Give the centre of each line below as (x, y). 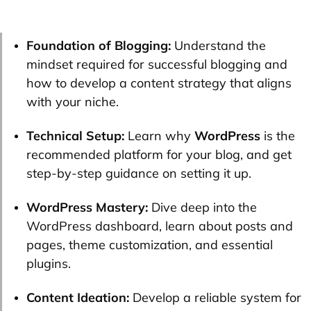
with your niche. (73, 102)
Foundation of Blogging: (99, 46)
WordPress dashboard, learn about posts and (160, 226)
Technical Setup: (75, 136)
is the (278, 136)
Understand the (218, 46)
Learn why (159, 136)
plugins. (49, 264)
